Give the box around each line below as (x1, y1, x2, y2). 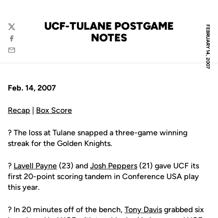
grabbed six (162, 205, 204, 214)
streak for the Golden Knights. (8, 139, 112, 148)
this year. (8, 182, 40, 192)
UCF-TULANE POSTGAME (44, 19, 174, 33)
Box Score (36, 106, 72, 115)
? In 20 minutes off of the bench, (8, 205, 125, 214)
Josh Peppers (90, 161, 137, 170)
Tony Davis (125, 205, 162, 214)
